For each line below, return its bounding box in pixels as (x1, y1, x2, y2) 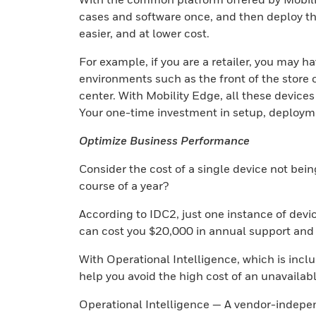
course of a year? (79, 178, 169, 193)
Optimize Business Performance (79, 133, 250, 147)
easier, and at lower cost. (79, 26, 209, 40)
